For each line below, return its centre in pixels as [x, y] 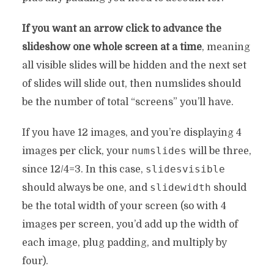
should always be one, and [86, 188]
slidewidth [180, 187]
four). [35, 261]
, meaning [226, 47]
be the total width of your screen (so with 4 [124, 206]
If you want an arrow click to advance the [121, 29]
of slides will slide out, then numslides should [131, 84]
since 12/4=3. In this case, [83, 169]
